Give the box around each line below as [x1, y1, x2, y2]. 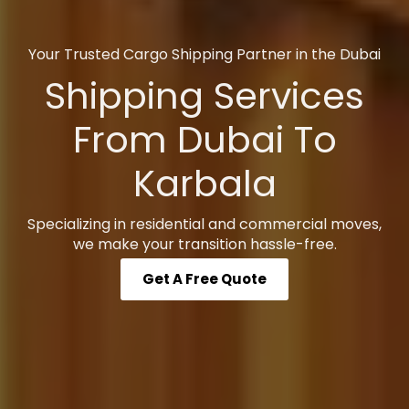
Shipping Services [45, 70, 364, 122]
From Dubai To [72, 114, 337, 166]
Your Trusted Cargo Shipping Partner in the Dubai [28, 43, 381, 65]
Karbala [132, 158, 277, 210]
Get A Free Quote [142, 269, 267, 289]
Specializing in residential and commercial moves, [27, 214, 382, 236]
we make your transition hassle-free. [72, 234, 337, 256]
